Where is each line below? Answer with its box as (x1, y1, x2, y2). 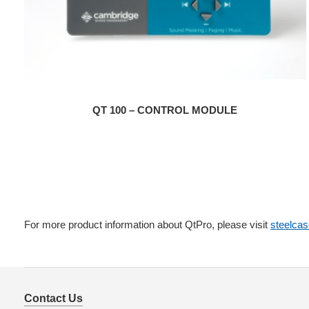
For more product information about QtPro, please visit (24, 218, 270, 230)
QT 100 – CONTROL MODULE (92, 103, 238, 116)
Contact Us (24, 292, 83, 305)
